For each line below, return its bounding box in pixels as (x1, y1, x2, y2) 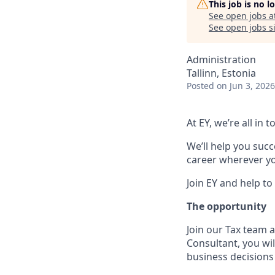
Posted (187, 80, 214, 91)
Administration (187, 53, 256, 66)
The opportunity (187, 199, 266, 213)
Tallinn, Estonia (187, 66, 256, 80)
